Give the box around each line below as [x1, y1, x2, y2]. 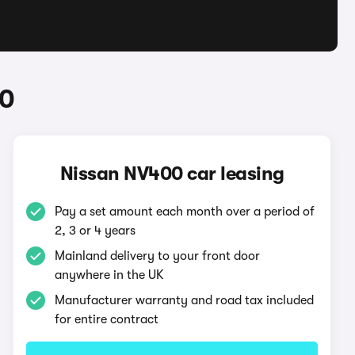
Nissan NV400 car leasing [59, 162, 284, 185]
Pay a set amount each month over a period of [55, 204, 315, 219]
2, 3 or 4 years [55, 223, 136, 238]
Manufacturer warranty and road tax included [55, 293, 315, 307]
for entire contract [55, 312, 159, 326]
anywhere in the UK [55, 268, 165, 282]
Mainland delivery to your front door [55, 249, 261, 263]
